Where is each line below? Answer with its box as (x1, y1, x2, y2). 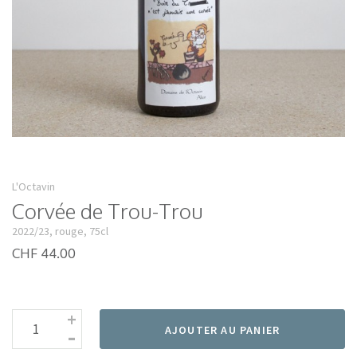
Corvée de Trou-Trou (12, 198, 203, 225)
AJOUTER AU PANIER (164, 323, 280, 338)
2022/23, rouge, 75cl (12, 224, 108, 239)
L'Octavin (12, 179, 55, 194)
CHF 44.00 (12, 245, 76, 262)
